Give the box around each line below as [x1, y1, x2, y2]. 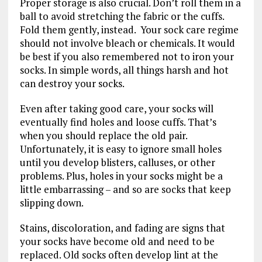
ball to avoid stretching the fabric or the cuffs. [19, 9, 224, 23]
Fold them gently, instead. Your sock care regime [19, 23, 239, 37]
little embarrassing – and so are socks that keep [19, 182, 231, 196]
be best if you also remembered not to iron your [19, 50, 234, 64]
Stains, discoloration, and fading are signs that [19, 221, 225, 235]
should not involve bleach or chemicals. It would [19, 36, 235, 50]
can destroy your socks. [19, 77, 125, 91]
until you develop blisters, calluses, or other [19, 156, 215, 170]
